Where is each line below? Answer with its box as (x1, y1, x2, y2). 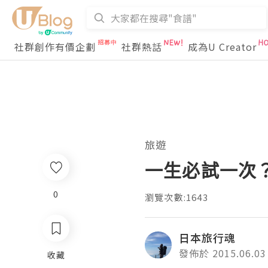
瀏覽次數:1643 (145, 191, 208, 203)
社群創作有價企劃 (14, 39, 96, 54)
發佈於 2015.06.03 (179, 246, 266, 260)
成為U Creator (188, 39, 257, 54)
